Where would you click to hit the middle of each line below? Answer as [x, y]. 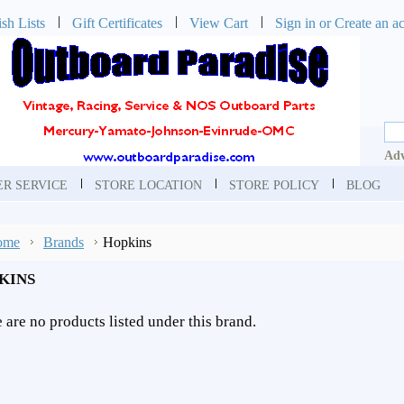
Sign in [295, 23]
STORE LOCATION [148, 185]
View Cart [219, 23]
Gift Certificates [117, 23]
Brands [64, 242]
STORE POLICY [274, 185]
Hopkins [127, 242]
